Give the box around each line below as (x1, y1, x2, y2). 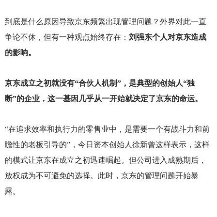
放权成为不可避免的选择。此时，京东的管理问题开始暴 (4, 171, 199, 180)
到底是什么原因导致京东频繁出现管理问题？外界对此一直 (4, 17, 206, 26)
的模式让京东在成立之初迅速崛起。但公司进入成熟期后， (4, 156, 206, 165)
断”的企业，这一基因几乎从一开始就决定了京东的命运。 (4, 94, 202, 103)
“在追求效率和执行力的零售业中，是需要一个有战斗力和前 (4, 125, 210, 134)
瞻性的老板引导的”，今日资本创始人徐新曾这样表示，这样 (4, 140, 210, 149)
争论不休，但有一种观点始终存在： (4, 32, 129, 41)
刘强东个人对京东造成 (128, 32, 206, 41)
